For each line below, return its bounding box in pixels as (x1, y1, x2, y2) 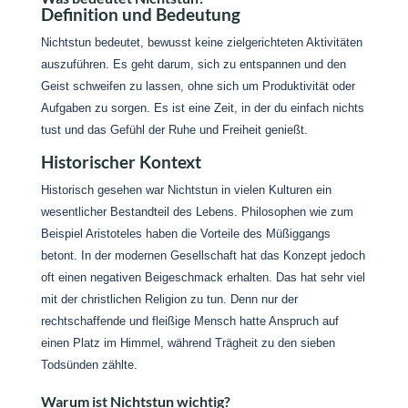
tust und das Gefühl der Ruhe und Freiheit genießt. (40, 123, 308, 137)
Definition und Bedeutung (40, 4, 240, 25)
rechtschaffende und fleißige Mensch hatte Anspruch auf (40, 314, 339, 328)
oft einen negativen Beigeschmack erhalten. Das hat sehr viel (40, 270, 365, 284)
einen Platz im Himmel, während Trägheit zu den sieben (40, 336, 335, 350)
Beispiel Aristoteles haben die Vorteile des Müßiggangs (40, 227, 331, 240)
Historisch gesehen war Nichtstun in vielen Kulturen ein (40, 183, 331, 197)
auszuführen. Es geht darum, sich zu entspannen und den (40, 57, 346, 71)
